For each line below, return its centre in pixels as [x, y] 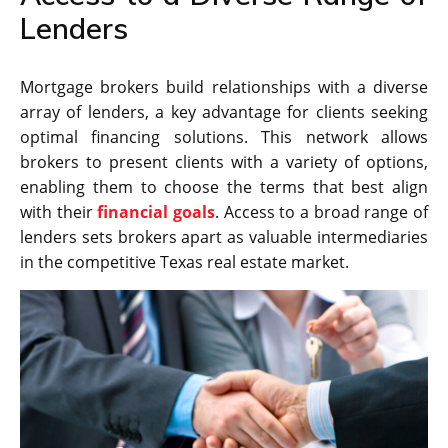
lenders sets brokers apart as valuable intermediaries [224, 236]
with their [59, 211]
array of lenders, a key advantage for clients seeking [224, 111]
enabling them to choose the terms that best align [224, 186]
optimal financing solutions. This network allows [224, 136]
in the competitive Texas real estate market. [184, 261]
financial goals [156, 211]
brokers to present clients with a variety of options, [224, 161]
